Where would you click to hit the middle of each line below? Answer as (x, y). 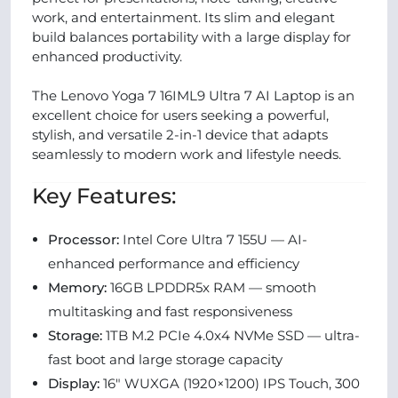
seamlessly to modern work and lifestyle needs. (187, 154)
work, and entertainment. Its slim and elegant (183, 17)
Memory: (77, 287)
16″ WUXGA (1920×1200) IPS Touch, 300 (230, 383)
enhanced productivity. (107, 56)
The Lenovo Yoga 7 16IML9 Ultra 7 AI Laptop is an (193, 96)
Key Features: (104, 196)
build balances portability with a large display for (191, 37)
